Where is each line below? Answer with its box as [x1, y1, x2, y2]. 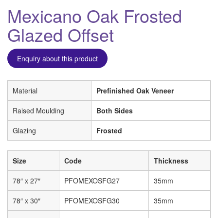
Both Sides [96, 105, 133, 115]
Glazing [13, 125, 36, 135]
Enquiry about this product [17, 53, 98, 63]
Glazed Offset [7, 21, 114, 47]
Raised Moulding [13, 105, 64, 115]
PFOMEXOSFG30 [64, 195, 120, 205]
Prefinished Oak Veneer [96, 85, 174, 95]
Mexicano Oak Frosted [7, 2, 182, 28]
